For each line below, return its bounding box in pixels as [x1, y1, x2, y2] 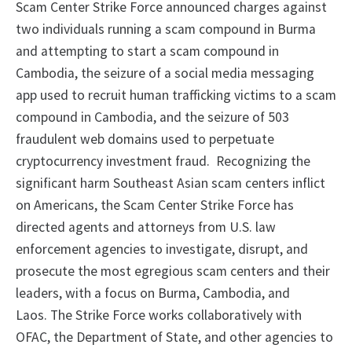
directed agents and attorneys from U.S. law [16, 218, 276, 236]
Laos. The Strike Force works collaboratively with [16, 306, 302, 324]
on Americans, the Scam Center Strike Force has [16, 196, 294, 214]
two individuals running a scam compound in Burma [16, 20, 316, 38]
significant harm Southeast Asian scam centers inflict [16, 174, 325, 192]
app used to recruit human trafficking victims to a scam [16, 86, 336, 104]
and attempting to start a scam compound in [16, 42, 279, 60]
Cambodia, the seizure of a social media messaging [16, 64, 314, 82]
